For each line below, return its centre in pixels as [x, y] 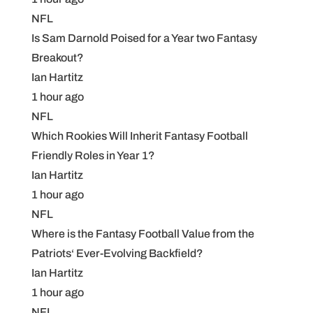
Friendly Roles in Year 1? [93, 155]
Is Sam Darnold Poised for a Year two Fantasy [144, 38]
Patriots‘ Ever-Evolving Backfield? [117, 253]
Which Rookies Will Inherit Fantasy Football [139, 136]
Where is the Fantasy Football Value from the [143, 234]
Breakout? [57, 58]
